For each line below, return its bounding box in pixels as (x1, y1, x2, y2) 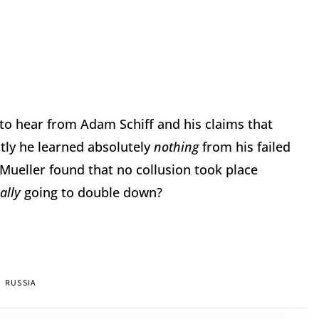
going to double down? (24, 184, 162, 202)
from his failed (202, 138, 291, 156)
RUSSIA (5, 277, 37, 290)
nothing (154, 138, 202, 156)
